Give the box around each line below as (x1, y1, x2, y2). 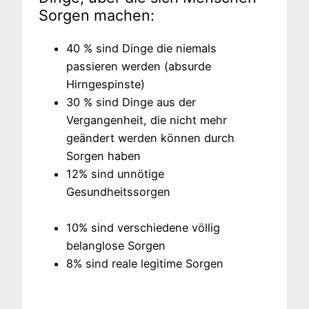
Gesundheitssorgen (66, 184, 170, 199)
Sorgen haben (66, 148, 141, 163)
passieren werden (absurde (66, 59, 211, 73)
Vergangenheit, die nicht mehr (66, 112, 227, 127)
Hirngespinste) (66, 77, 145, 91)
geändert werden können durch (66, 130, 235, 145)
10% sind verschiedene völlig (66, 220, 220, 235)
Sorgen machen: (39, 6, 154, 25)
